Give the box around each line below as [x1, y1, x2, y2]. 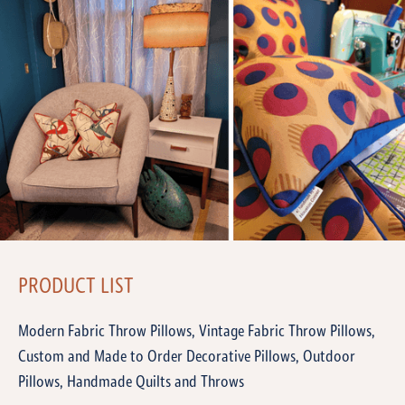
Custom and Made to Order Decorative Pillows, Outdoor [18, 348, 355, 366]
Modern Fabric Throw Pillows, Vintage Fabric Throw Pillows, [18, 323, 375, 341]
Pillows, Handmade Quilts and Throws [18, 373, 244, 391]
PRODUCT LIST [18, 276, 134, 298]
